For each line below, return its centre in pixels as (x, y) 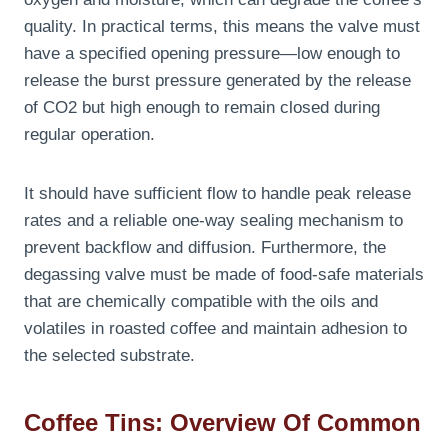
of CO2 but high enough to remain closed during (202, 108)
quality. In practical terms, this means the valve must (222, 27)
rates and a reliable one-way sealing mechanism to (213, 221)
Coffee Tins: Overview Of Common (222, 423)
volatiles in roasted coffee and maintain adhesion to (215, 329)
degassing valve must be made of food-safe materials (224, 275)
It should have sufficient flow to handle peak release (217, 194)
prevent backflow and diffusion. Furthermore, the (205, 248)
